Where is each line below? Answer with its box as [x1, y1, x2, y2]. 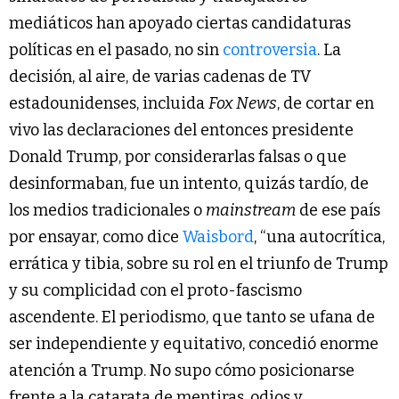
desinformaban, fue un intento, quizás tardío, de [9, 174, 369, 194]
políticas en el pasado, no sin [9, 40, 223, 61]
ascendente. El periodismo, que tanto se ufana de [9, 307, 375, 328]
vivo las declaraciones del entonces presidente [9, 120, 354, 141]
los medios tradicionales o [9, 200, 206, 221]
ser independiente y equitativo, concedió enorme [9, 334, 379, 354]
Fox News [208, 94, 277, 114]
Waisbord [183, 227, 254, 248]
